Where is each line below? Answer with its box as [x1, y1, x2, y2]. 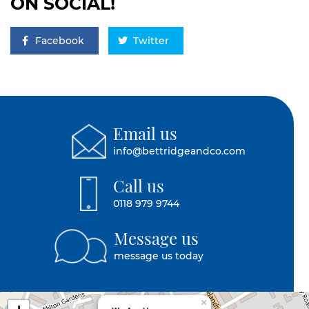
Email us [113, 122, 178, 144]
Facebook [35, 34, 84, 47]
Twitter [133, 34, 169, 47]
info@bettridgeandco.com [113, 145, 246, 157]
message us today [113, 250, 203, 262]
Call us [113, 175, 165, 197]
